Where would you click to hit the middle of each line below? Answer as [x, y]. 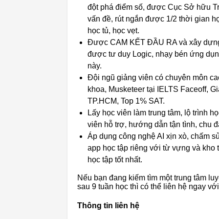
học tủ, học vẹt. [113, 31]
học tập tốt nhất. [115, 160]
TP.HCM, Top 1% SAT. [126, 101]
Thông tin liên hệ [108, 206]
